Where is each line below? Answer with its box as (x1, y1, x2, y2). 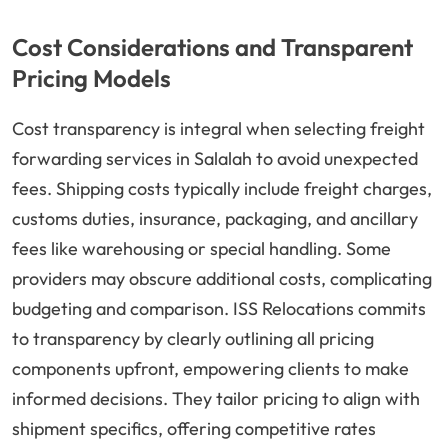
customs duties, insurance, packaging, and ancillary (12, 207, 418, 231)
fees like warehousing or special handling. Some (12, 237, 391, 261)
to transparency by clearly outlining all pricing (12, 327, 374, 351)
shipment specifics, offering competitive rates (12, 417, 376, 441)
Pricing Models (12, 63, 171, 94)
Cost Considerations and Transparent (12, 32, 413, 63)
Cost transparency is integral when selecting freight (12, 117, 425, 141)
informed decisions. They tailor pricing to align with (12, 387, 420, 411)
